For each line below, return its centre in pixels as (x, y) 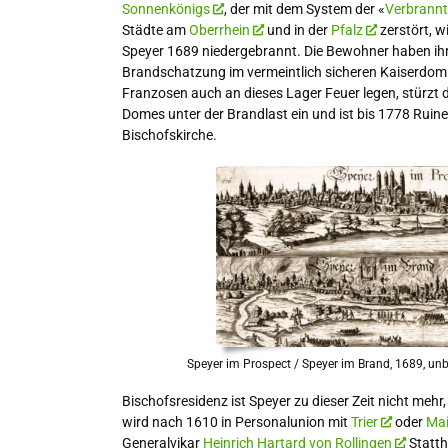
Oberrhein (219, 29)
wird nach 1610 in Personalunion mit (236, 421)
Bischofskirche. (169, 134)
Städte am (155, 29)
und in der (297, 29)
